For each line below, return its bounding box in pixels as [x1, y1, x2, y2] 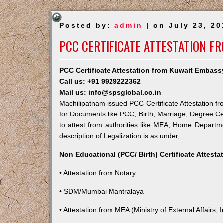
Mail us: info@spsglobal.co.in [59, 88, 161, 96]
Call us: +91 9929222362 [59, 77, 141, 85]
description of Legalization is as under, [59, 132, 180, 140]
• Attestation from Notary [59, 169, 136, 177]
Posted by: [59, 21, 114, 29]
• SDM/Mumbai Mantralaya [59, 187, 144, 195]
